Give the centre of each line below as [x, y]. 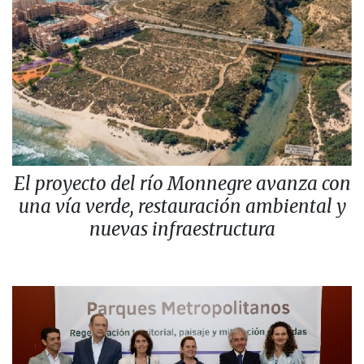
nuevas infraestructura [182, 230]
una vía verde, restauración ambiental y [182, 207]
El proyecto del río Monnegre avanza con [182, 184]
